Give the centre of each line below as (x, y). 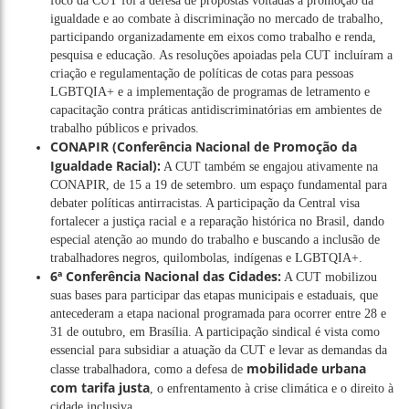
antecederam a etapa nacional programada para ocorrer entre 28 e (218, 313)
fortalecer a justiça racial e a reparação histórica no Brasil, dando (217, 221)
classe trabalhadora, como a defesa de (148, 369)
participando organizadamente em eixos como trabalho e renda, (213, 37)
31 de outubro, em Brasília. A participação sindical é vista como (215, 331)
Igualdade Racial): (105, 165)
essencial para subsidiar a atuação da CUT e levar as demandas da (219, 350)
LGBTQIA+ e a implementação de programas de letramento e (210, 91)
